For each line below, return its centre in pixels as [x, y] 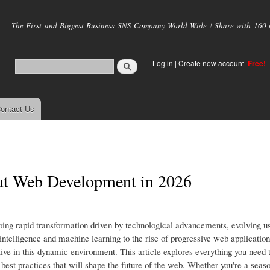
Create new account [212, 63]
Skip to [109, 7]
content [110, 33]
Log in [163, 63]
